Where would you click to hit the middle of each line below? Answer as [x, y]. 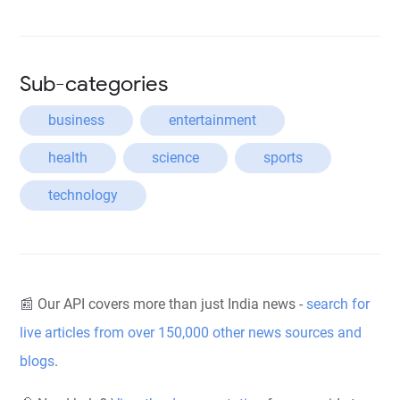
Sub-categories [94, 84]
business [77, 120]
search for [338, 304]
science [176, 158]
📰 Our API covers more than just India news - [163, 304]
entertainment [213, 120]
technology [83, 195]
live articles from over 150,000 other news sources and [191, 333]
